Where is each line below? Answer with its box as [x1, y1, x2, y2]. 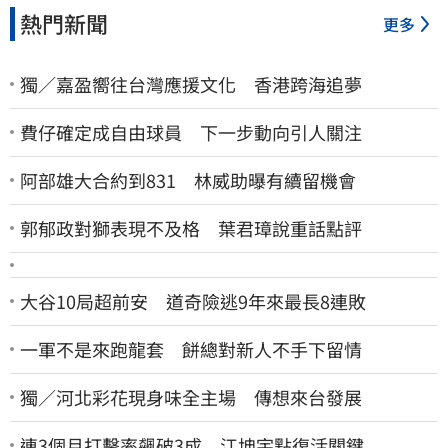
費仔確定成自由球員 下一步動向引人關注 [20, 118, 362, 145]
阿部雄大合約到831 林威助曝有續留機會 [20, 166, 356, 193]
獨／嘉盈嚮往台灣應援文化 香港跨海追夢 [20, 70, 362, 97]
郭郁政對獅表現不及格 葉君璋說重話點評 [20, 214, 362, 241]
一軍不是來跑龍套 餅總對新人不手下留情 [20, 335, 362, 362]
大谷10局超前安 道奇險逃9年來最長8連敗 [20, 287, 366, 314]
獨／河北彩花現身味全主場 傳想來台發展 [20, 383, 362, 410]
